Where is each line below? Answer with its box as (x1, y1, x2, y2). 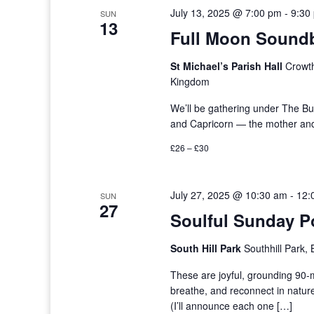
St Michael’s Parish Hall (170, 59, 286, 73)
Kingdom (170, 74, 210, 88)
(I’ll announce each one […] (170, 299, 293, 313)
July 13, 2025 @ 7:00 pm (170, 6, 282, 20)
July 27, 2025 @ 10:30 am (170, 188, 288, 202)
